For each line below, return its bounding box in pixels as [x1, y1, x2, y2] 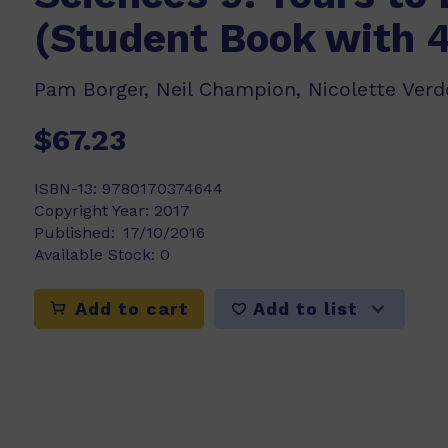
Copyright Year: [34, 201, 154, 220]
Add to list [253, 297, 358, 319]
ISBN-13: [34, 179, 102, 198]
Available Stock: [34, 245, 160, 264]
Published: [34, 223, 115, 242]
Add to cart [69, 298, 189, 319]
